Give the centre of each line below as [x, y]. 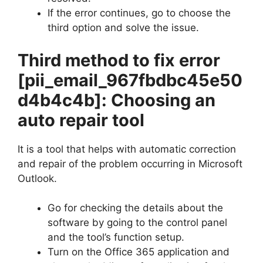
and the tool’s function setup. [116, 237]
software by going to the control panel [137, 223]
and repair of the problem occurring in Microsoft [130, 163]
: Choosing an [159, 100]
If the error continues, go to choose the [139, 13]
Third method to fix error [119, 60]
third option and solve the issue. [125, 28]
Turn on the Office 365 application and [139, 252]
